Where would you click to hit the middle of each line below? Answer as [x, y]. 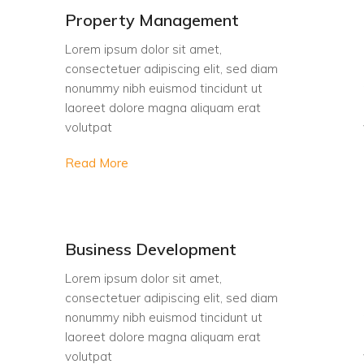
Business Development [151, 249]
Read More [97, 163]
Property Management [152, 20]
